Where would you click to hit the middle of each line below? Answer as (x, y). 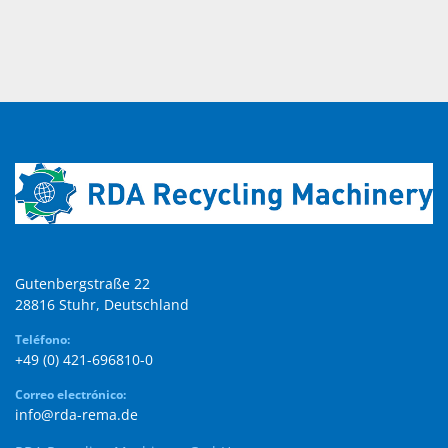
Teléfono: (46, 339)
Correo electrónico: (74, 394)
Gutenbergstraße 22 (82, 283)
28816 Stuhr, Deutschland (102, 304)
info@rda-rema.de (76, 414)
